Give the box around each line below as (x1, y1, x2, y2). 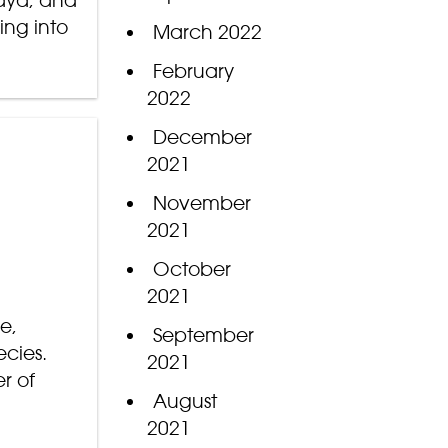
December (152, 125, 252, 150)
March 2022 (152, 20, 262, 45)
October (152, 257, 231, 282)
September (152, 323, 254, 348)
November (152, 191, 251, 216)
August (152, 389, 217, 414)
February (152, 59, 234, 84)
